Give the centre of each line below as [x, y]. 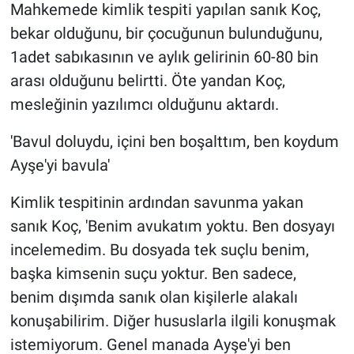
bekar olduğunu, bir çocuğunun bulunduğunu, [166, 34]
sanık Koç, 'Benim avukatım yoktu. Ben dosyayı [172, 226]
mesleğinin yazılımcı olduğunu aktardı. [144, 105]
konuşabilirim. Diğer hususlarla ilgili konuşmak [173, 321]
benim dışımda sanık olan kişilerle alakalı [154, 298]
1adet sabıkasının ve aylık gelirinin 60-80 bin [164, 57]
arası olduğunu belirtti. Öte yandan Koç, [147, 81]
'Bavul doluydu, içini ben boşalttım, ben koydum [174, 142]
